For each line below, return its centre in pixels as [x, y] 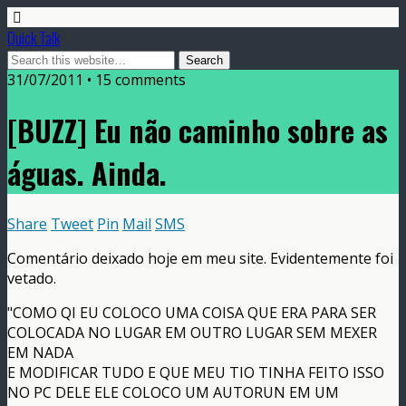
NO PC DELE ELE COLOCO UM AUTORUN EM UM [173, 392]
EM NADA [40, 352]
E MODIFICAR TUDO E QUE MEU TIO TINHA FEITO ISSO [196, 372]
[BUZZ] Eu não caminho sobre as [198, 130]
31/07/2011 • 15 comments [97, 80]
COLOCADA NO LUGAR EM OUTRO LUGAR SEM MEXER [192, 332]
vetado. [32, 278]
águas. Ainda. [87, 173]
